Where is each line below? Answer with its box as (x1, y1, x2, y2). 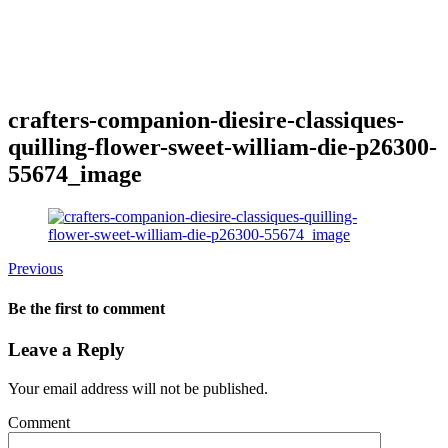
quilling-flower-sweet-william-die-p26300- (8, 134, 437, 161)
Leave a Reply (8, 338, 125, 360)
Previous (8, 260, 63, 278)
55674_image (8, 161, 142, 188)
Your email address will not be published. (8, 379, 268, 397)
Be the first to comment (8, 299, 165, 317)
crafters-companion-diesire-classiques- (8, 107, 404, 134)
